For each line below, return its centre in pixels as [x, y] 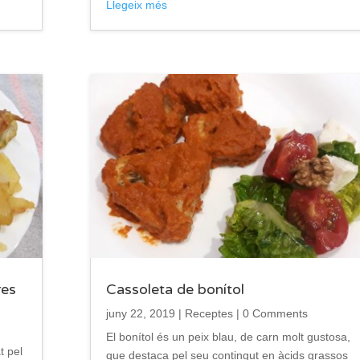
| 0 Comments [270, 314]
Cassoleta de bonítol [175, 290]
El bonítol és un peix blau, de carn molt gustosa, [228, 337]
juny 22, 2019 [140, 314]
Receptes [209, 314]
